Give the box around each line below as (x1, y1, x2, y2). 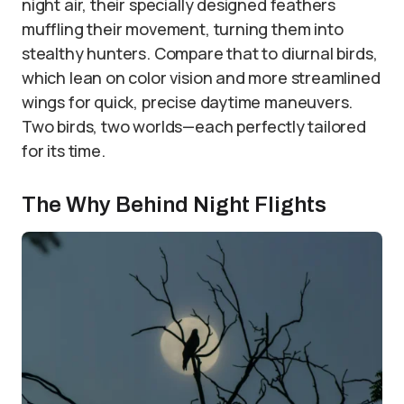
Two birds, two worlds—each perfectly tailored (22, 115, 366, 137)
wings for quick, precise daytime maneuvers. (22, 91, 353, 113)
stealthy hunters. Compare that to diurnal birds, (22, 42, 378, 64)
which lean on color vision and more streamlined (22, 67, 381, 88)
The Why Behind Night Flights (22, 193, 326, 216)
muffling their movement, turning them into (22, 18, 344, 40)
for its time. (22, 140, 106, 161)
